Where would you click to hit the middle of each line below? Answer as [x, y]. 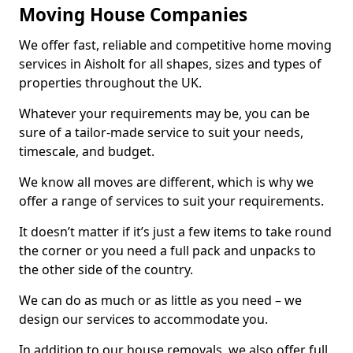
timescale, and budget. [87, 152]
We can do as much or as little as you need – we [160, 301]
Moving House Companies [133, 15]
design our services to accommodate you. [143, 320]
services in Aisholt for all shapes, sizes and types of [170, 64]
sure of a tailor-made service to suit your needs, [161, 133]
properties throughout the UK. [110, 83]
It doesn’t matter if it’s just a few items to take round [175, 232]
